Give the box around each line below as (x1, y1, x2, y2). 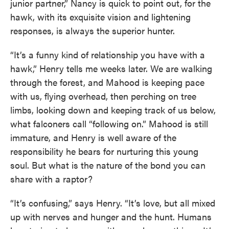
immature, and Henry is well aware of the (10, 131, 176, 144)
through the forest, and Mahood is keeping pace (10, 76, 204, 88)
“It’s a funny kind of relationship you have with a (10, 48, 205, 61)
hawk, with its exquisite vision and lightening (10, 10, 191, 23)
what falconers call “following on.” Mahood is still (10, 117, 208, 130)
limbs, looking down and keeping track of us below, (10, 103, 216, 116)
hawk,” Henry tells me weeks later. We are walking (10, 62, 212, 75)
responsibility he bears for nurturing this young (10, 145, 198, 157)
